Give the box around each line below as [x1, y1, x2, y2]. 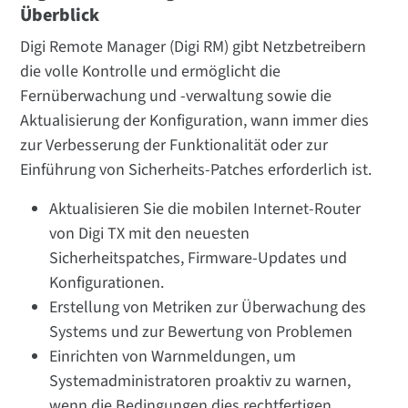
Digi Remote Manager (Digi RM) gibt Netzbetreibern [20, 35, 367, 58]
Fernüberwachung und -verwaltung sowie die [20, 84, 332, 107]
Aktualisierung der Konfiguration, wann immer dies [20, 108, 370, 132]
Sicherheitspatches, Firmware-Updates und [49, 246, 348, 270]
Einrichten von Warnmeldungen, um [49, 344, 297, 368]
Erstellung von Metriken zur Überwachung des [49, 295, 367, 319]
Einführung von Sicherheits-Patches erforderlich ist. [20, 158, 372, 181]
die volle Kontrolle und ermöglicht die [20, 59, 281, 83]
